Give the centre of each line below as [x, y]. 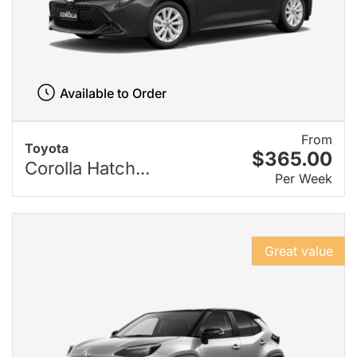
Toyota [47, 149]
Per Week [304, 178]
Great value [299, 251]
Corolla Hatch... [87, 169]
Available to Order [113, 93]
